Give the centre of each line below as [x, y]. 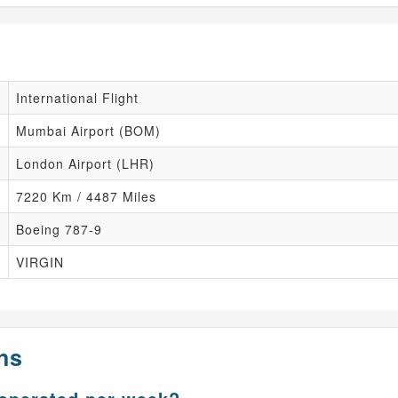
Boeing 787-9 [59, 229]
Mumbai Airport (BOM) [88, 131]
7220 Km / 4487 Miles [86, 196]
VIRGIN [40, 262]
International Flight [77, 98]
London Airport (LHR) [85, 163]
